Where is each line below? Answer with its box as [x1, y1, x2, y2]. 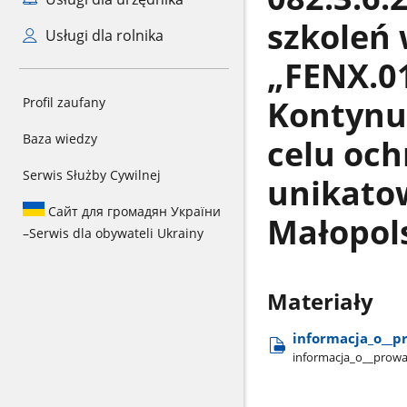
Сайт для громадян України [45, 203, 221, 220]
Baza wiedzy [23, 130, 97, 147]
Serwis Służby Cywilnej [23, 166, 161, 184]
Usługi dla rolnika [41, 25, 164, 45]
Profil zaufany [23, 94, 105, 111]
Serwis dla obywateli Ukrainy [29, 224, 203, 242]
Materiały [266, 287, 373, 317]
